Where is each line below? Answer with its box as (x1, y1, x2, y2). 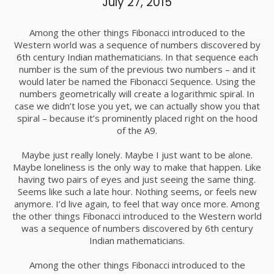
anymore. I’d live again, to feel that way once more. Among (14, 198, 260, 210)
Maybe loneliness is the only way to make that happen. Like (13, 161, 261, 174)
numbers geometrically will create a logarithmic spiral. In (20, 87, 254, 100)
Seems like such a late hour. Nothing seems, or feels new (17, 185, 257, 198)
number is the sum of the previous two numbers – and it (18, 63, 256, 76)
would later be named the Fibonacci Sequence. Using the (18, 75, 256, 88)
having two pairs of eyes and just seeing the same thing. (18, 173, 256, 186)
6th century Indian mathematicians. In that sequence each (16, 51, 258, 64)
